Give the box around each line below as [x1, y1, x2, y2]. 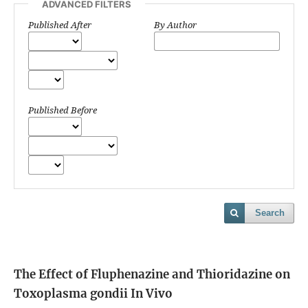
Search [255, 207, 285, 218]
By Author [154, 18, 197, 31]
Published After [28, 18, 91, 31]
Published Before [28, 103, 97, 116]
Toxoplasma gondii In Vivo [14, 285, 173, 301]
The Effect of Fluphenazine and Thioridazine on [14, 266, 290, 282]
